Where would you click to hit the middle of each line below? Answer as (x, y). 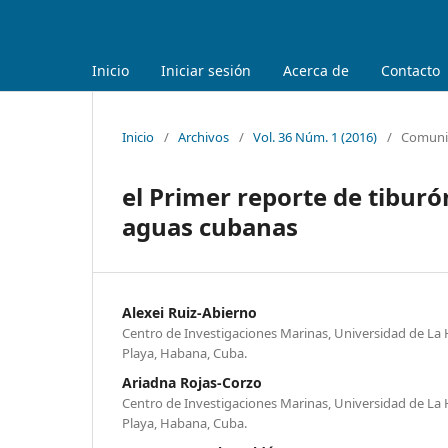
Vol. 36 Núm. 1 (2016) (315, 136)
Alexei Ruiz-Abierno (189, 312)
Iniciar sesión (206, 70)
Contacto (410, 70)
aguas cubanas (210, 226)
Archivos (203, 136)
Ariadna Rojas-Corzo (192, 382)
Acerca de (316, 70)
